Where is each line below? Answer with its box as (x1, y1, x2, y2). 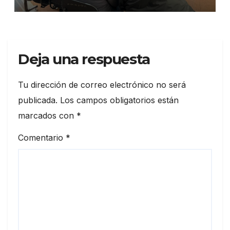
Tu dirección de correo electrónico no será (18, 80, 186, 90)
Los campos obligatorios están (60, 95, 179, 106)
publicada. (18, 95, 57, 106)
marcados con (18, 110, 76, 121)
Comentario (18, 132, 66, 143)
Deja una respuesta (18, 50, 150, 68)
